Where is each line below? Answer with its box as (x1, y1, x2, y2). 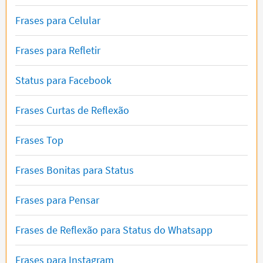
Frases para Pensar (15, 193, 99, 207)
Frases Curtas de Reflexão (15, 103, 129, 117)
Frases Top (15, 133, 63, 147)
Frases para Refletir (15, 43, 100, 58)
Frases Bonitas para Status (15, 163, 134, 177)
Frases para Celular (15, 14, 100, 28)
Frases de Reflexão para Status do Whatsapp (15, 223, 213, 237)
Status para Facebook (15, 73, 112, 87)
